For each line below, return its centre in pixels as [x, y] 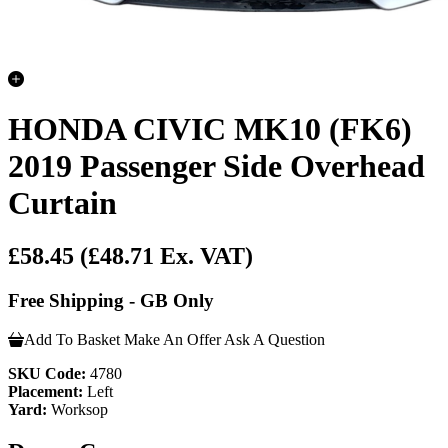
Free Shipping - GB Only [111, 301]
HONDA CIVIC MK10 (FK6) [210, 128]
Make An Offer [172, 339]
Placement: [45, 391]
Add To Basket [72, 339]
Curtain [62, 202]
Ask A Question [274, 339]
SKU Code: [47, 373]
